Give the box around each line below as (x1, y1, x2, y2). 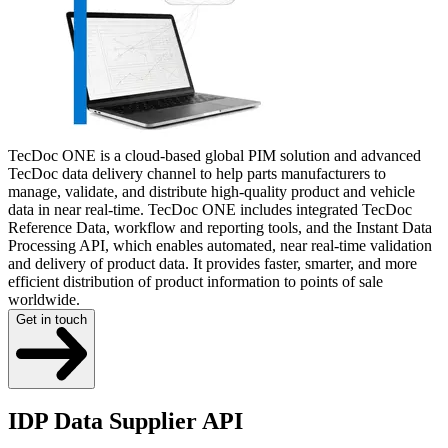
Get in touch (16, 311, 87, 327)
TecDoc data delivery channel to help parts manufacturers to (8, 164, 386, 182)
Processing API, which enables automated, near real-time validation (8, 236, 432, 254)
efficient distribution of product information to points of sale (8, 272, 383, 290)
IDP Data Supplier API (8, 408, 243, 435)
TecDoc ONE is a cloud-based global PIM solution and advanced (8, 146, 421, 164)
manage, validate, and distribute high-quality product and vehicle (8, 182, 415, 200)
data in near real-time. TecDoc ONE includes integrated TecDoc (8, 200, 412, 218)
